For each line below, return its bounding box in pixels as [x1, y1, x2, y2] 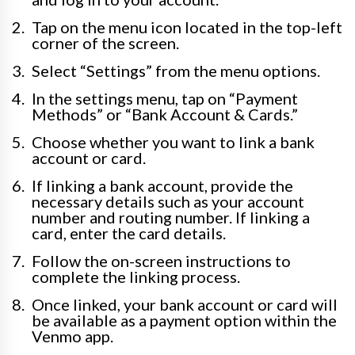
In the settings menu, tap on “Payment [32, 89, 298, 108]
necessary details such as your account [32, 192, 304, 211]
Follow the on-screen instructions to [32, 251, 291, 270]
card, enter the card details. [32, 223, 226, 242]
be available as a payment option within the [32, 311, 337, 330]
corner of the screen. [32, 33, 179, 52]
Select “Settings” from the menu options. [32, 61, 320, 80]
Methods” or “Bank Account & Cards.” [32, 105, 298, 124]
